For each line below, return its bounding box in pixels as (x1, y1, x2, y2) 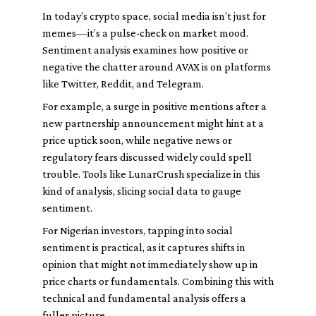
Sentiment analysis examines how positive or (42, 44, 248, 56)
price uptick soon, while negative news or (42, 134, 232, 146)
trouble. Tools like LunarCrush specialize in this (42, 168, 260, 180)
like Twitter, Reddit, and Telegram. (42, 78, 204, 90)
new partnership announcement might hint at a (42, 117, 264, 129)
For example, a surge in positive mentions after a (42, 100, 267, 112)
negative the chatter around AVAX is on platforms (42, 61, 271, 73)
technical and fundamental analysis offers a (42, 292, 246, 304)
